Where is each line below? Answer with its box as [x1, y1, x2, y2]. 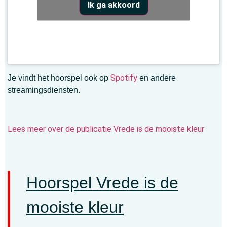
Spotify [110, 72, 137, 83]
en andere [137, 73, 176, 82]
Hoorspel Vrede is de [26, 173, 178, 192]
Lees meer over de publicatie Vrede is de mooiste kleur [8, 124, 204, 134]
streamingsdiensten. [8, 85, 80, 94]
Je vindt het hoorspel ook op [8, 73, 110, 82]
